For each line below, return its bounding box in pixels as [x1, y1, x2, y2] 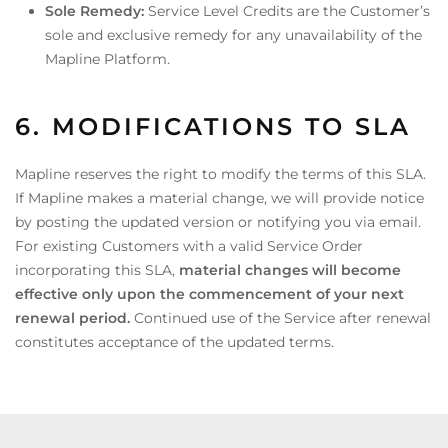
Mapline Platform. [45, 50, 170, 68]
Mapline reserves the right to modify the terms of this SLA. [15, 165, 426, 183]
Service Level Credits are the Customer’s [144, 2, 430, 20]
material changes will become [179, 261, 401, 279]
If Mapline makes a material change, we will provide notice [15, 189, 424, 207]
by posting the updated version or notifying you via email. [15, 213, 421, 231]
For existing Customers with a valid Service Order [15, 237, 363, 255]
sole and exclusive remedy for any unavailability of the [45, 26, 422, 44]
